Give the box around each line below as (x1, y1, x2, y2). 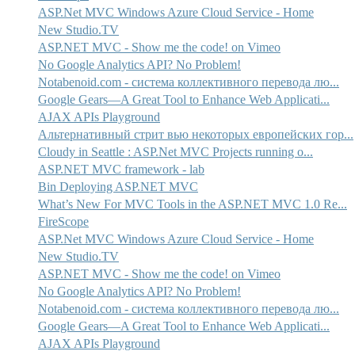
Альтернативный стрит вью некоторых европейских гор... (37, 127, 353, 141)
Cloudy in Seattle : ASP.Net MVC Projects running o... (37, 144, 313, 158)
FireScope (37, 214, 89, 228)
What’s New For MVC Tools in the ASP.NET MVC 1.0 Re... (37, 197, 347, 211)
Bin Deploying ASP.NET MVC (37, 179, 198, 193)
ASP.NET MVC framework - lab (37, 162, 204, 176)
